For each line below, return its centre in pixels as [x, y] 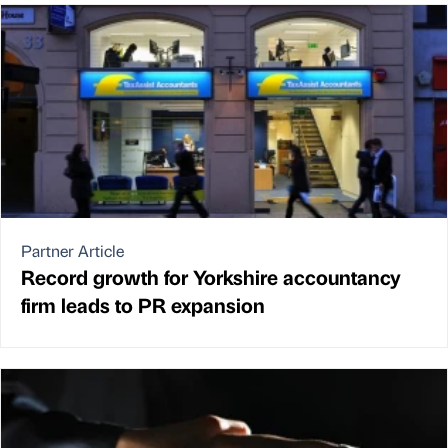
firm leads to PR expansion [143, 304]
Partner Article [72, 250]
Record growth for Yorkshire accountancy [211, 276]
